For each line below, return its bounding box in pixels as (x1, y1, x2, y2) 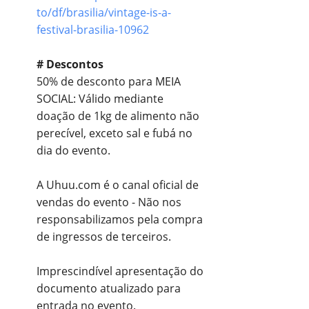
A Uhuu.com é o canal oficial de (37, 177, 199, 192)
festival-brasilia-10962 (37, 21, 149, 37)
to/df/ (37, 4, 66, 20)
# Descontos (37, 56, 103, 72)
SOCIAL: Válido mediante (37, 90, 163, 106)
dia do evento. (37, 142, 110, 158)
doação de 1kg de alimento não (37, 108, 199, 123)
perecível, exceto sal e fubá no (37, 125, 192, 141)
